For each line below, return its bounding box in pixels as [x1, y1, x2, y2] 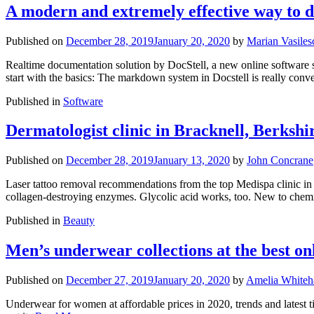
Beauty [63, 214, 95, 227]
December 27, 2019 [66, 274, 153, 287]
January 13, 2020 [153, 154, 230, 167]
